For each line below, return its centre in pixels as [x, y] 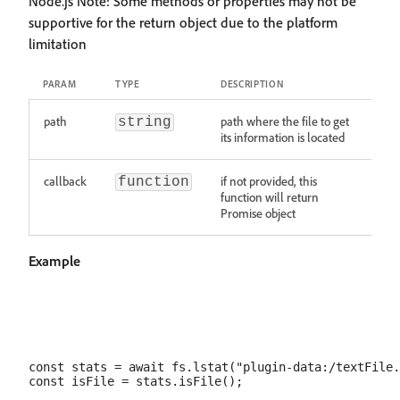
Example [54, 261]
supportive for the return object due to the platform [183, 22]
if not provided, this [269, 181]
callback [65, 181]
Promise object [258, 213]
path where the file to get [285, 121]
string [145, 122]
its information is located [283, 137]
